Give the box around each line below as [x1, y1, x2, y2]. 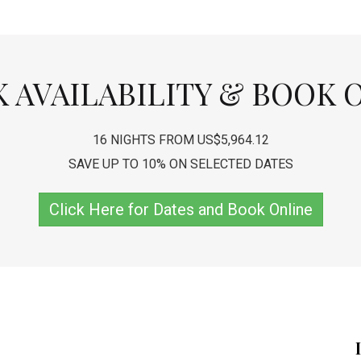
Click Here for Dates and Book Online [48, 199, 313, 219]
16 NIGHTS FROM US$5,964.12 [92, 131, 269, 147]
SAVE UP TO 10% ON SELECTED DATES [68, 156, 293, 172]
